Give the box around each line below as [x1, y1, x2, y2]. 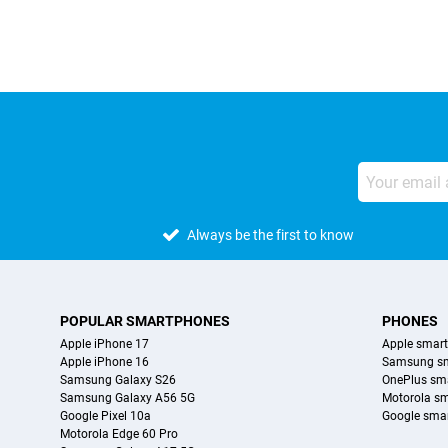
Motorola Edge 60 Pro [60, 427, 178, 442]
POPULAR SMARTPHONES [60, 313, 230, 330]
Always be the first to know [187, 227, 355, 244]
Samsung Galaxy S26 [60, 373, 176, 388]
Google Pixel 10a [60, 409, 151, 424]
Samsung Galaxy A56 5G [60, 391, 195, 406]
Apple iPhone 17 [60, 337, 149, 352]
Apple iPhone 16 [60, 355, 149, 370]
